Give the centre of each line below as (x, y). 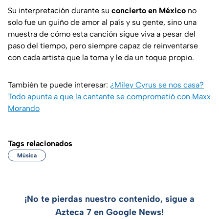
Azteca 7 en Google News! (109, 212)
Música (27, 155)
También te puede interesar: (59, 85)
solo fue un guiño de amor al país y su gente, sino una (102, 22)
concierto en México (149, 10)
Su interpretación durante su (60, 10)
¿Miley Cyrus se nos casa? (157, 85)
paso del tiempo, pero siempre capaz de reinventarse (103, 45)
